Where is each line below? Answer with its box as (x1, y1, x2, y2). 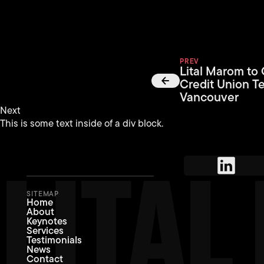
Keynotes (27, 214, 68, 229)
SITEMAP (27, 189, 60, 200)
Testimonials (27, 233, 82, 247)
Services (27, 223, 64, 238)
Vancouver (179, 87, 239, 106)
